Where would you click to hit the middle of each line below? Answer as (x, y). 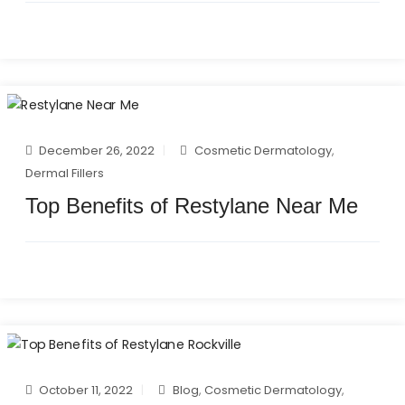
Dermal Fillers (65, 173)
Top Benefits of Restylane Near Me (192, 205)
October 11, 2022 (86, 390)
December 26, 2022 (97, 150)
